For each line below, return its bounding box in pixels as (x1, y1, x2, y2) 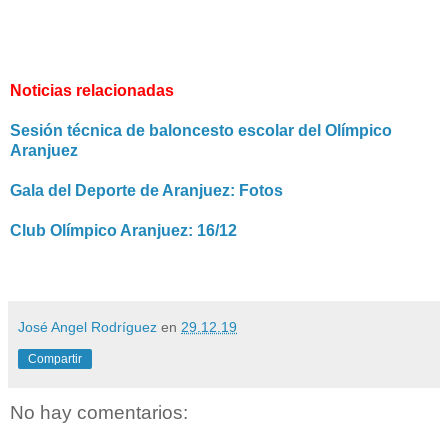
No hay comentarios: (10, 401, 188, 423)
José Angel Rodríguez (18, 318, 157, 335)
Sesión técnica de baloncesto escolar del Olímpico (10, 121, 392, 139)
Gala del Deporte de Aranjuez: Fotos (10, 181, 283, 199)
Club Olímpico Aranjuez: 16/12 (10, 221, 237, 239)
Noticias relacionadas (10, 81, 174, 99)
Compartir (28, 351, 82, 366)
